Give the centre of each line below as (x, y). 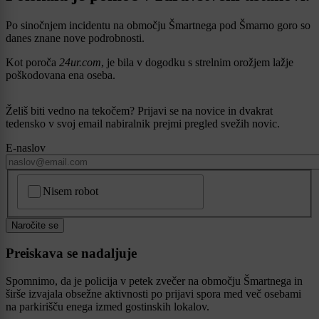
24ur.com (80, 62)
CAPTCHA (46, 181)
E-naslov (26, 147)
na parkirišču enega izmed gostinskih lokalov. (109, 307)
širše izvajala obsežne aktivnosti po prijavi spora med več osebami (153, 294)
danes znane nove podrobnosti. (77, 38)
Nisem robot (71, 192)
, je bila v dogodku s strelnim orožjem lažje (197, 62)
